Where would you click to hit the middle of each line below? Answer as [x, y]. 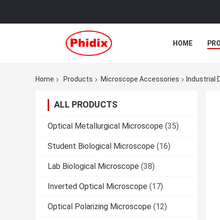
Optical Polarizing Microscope [99, 207]
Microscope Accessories [140, 79]
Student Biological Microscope [101, 146]
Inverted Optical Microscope [97, 187]
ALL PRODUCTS [86, 105]
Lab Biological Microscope [93, 166]
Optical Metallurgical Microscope [105, 126]
